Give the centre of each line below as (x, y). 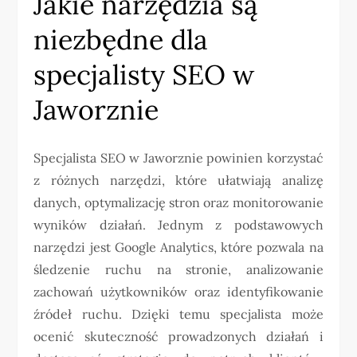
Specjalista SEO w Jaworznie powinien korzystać (178, 158)
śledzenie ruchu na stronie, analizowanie (178, 270)
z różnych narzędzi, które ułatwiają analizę (178, 180)
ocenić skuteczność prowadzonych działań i (178, 337)
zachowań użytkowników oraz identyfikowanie (178, 292)
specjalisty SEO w (144, 75)
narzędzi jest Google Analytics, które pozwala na (178, 247)
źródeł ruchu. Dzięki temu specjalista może (178, 314)
